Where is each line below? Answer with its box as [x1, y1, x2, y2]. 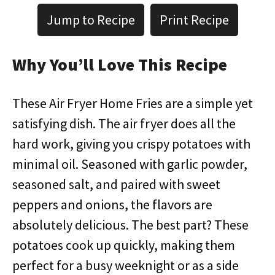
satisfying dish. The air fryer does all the [12, 115, 236, 132]
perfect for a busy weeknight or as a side [12, 257, 239, 274]
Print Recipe [159, 11, 229, 28]
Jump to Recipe [46, 11, 135, 28]
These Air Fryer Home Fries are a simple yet [12, 95, 253, 112]
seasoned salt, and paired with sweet [12, 176, 220, 193]
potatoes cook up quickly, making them [12, 236, 235, 254]
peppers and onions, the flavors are [12, 196, 212, 213]
